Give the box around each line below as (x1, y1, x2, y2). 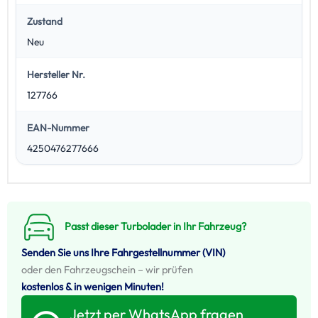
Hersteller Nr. (26, 68, 85, 82)
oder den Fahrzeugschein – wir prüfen (21, 263, 193, 277)
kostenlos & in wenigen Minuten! (21, 280, 164, 294)
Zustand (26, 15, 62, 28)
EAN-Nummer (26, 121, 89, 135)
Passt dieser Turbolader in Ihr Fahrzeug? (64, 219, 246, 234)
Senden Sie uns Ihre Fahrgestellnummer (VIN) (21, 246, 225, 260)
